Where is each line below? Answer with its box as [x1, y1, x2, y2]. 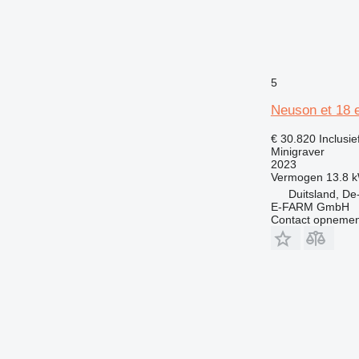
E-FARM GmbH [270, 200, 349, 213]
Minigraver [270, 144, 325, 158]
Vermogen [270, 170, 323, 184]
